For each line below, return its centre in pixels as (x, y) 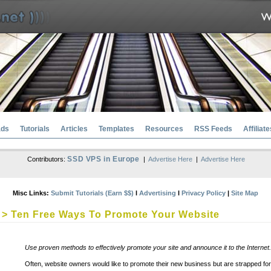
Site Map (245, 193)
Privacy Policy (204, 193)
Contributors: (47, 159)
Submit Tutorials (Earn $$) (92, 193)
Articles (74, 129)
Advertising (158, 193)
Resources (164, 129)
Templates (116, 129)
